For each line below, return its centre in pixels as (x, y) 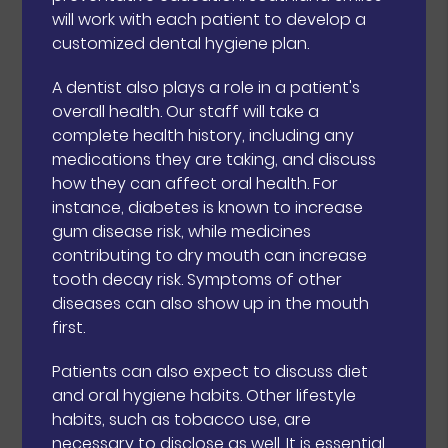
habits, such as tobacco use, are (182, 419)
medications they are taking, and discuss (214, 159)
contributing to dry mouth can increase (210, 255)
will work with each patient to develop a (209, 19)
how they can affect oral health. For (195, 183)
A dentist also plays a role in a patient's (206, 87)
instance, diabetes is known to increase (208, 207)
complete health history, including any (203, 135)
